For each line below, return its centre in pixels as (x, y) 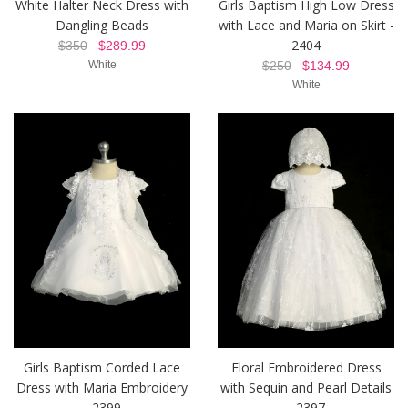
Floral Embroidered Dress (306, 368)
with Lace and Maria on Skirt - (306, 25)
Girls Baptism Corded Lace (102, 368)
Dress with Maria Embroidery (102, 388)
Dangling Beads (102, 25)
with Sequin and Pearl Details (306, 388)
